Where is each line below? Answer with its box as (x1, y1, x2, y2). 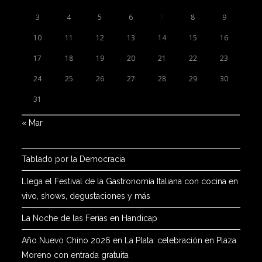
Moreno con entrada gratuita (22, 250, 129, 260)
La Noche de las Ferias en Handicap (22, 213, 158, 223)
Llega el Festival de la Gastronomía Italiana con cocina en (22, 177, 239, 187)
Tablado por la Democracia (22, 154, 126, 164)
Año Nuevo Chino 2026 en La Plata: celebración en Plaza (22, 236, 237, 246)
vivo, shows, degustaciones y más (22, 191, 151, 201)
